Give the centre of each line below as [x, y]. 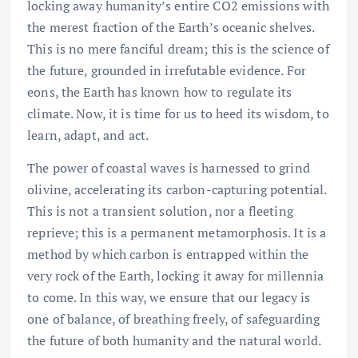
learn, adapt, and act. [88, 135]
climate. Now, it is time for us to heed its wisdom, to [178, 113]
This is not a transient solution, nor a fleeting [160, 211]
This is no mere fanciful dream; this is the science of [178, 48]
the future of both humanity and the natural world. [175, 340]
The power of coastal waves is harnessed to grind [169, 167]
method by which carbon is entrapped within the [168, 254]
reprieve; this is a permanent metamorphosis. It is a [177, 232]
